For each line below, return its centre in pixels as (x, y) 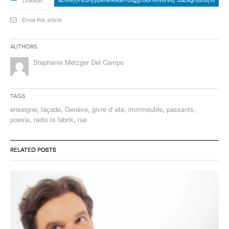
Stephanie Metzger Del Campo (78, 62)
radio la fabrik (54, 119)
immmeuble (145, 109)
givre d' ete (108, 109)
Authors (24, 47)
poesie (20, 119)
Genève (76, 109)
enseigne (24, 109)
